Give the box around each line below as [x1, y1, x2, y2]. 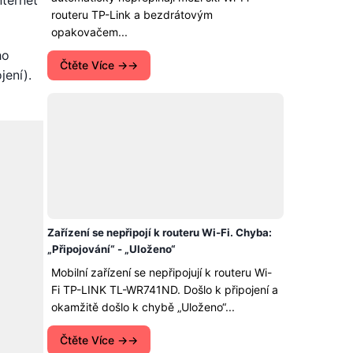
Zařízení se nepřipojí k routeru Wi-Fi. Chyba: [47, 226, 272, 239]
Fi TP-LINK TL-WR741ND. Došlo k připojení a [51, 283, 278, 296]
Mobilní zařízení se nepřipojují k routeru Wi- [51, 266, 272, 279]
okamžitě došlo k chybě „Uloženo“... [51, 300, 235, 314]
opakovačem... [51, 25, 128, 39]
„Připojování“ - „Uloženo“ [47, 243, 176, 255]
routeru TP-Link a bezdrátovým [51, 8, 213, 21]
